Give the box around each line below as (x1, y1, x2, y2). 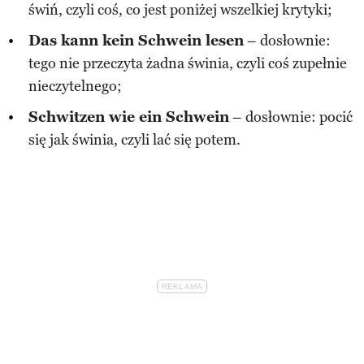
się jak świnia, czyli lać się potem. (28, 130, 240, 149)
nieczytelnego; (28, 76, 122, 95)
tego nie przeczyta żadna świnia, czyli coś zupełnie (28, 54, 347, 72)
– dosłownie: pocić (229, 107, 353, 126)
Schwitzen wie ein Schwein (28, 107, 229, 126)
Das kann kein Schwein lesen (28, 31, 244, 50)
